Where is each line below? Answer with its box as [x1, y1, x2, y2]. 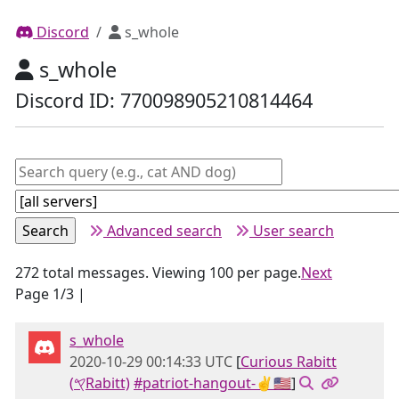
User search [249, 221, 334, 240]
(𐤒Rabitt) [85, 373, 130, 393]
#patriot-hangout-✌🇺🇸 [134, 373, 291, 393]
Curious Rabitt [240, 352, 337, 371]
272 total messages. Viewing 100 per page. [15, 263, 301, 282]
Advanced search [103, 221, 222, 240]
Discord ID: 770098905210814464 [15, 87, 313, 113]
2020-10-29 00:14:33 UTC [69, 352, 232, 371]
